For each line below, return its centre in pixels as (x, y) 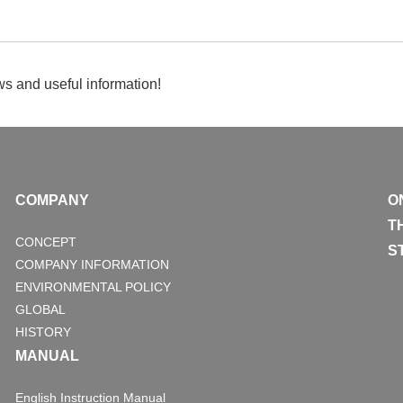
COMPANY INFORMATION (92, 265)
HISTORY (43, 332)
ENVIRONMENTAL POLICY (93, 287)
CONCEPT (45, 242)
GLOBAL (40, 310)
